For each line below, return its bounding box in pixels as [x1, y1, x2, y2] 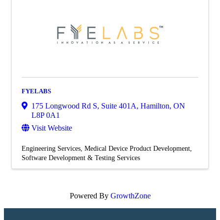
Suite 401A [101, 101, 137, 110]
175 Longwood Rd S [31, 101, 97, 110]
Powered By [69, 191, 110, 200]
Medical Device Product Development [84, 144, 190, 152]
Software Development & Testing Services [22, 153, 140, 162]
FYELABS [22, 87, 51, 95]
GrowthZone [110, 191, 151, 200]
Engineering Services [22, 144, 81, 152]
